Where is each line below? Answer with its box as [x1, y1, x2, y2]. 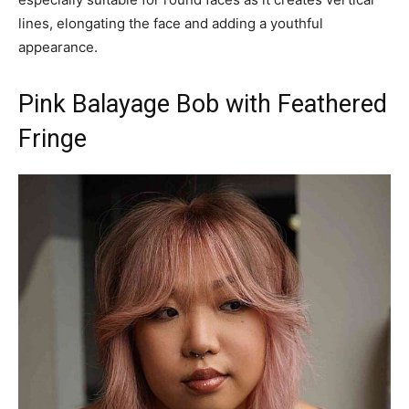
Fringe [18, 123, 87, 153]
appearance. [18, 37, 98, 56]
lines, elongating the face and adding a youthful [18, 14, 323, 32]
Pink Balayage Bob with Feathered [18, 89, 387, 119]
